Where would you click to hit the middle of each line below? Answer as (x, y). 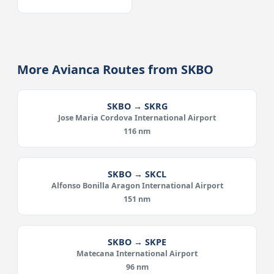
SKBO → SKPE (137, 242)
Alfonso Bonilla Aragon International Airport (137, 186)
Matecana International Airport (137, 254)
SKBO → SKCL (137, 174)
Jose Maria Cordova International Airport (137, 118)
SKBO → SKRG (137, 106)
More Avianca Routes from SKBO (116, 69)
